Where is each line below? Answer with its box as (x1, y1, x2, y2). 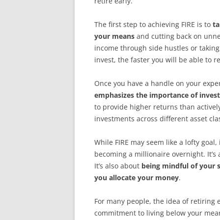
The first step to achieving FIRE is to (94, 20, 213, 29)
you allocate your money (94, 173, 179, 182)
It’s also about (94, 161, 141, 170)
